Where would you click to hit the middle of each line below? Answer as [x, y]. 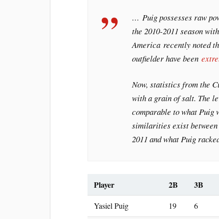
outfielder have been [167, 58]
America [146, 44]
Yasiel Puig [111, 206]
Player [104, 184]
